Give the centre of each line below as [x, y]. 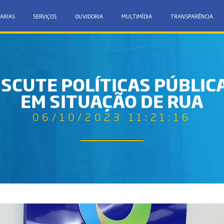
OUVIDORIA [89, 16]
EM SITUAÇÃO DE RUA [112, 101]
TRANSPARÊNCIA [191, 16]
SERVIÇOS [45, 16]
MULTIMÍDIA [136, 16]
